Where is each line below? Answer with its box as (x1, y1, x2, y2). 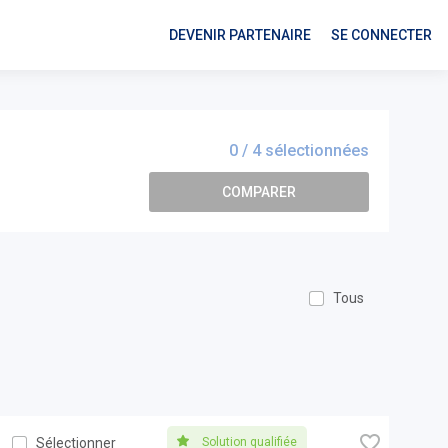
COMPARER (221, 184, 296, 200)
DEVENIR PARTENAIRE (169, 27, 311, 43)
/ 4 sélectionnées (237, 141, 369, 160)
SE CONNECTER (331, 27, 432, 43)
